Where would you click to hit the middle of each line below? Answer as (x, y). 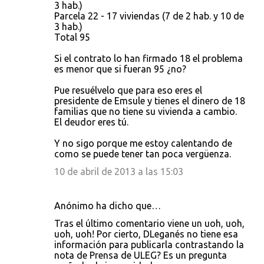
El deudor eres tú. (91, 122)
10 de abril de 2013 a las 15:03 (119, 171)
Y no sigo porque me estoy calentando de (143, 143)
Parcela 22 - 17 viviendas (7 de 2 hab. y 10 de (149, 16)
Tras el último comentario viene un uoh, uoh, (149, 223)
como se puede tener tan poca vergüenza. (143, 154)
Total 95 (72, 37)
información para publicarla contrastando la (149, 245)
